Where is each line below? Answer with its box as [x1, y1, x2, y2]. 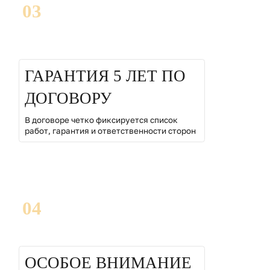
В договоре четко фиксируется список [24, 115, 178, 125]
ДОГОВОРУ [24, 89, 111, 108]
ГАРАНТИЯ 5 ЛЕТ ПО [24, 67, 186, 86]
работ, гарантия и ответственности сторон [24, 125, 196, 136]
